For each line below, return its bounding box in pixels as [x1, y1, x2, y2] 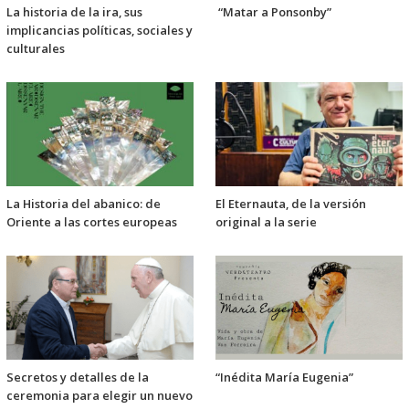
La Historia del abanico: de [6, 195, 161, 213]
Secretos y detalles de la [6, 369, 149, 386]
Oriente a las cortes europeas [6, 214, 177, 231]
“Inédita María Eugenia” [215, 369, 353, 386]
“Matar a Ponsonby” [215, 4, 331, 21]
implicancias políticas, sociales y [6, 22, 193, 39]
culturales [6, 40, 65, 58]
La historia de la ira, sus [6, 4, 142, 21]
